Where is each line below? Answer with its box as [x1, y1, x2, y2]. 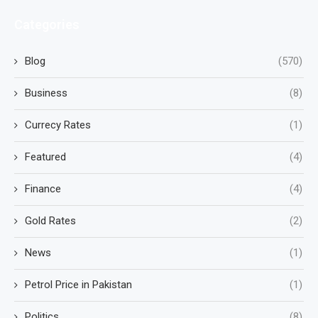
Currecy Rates [25, 119, 91, 132]
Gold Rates [25, 214, 76, 228]
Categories [14, 17, 79, 33]
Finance [25, 182, 61, 196]
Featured [25, 150, 66, 164]
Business [25, 87, 67, 100]
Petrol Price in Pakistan [25, 278, 132, 292]
